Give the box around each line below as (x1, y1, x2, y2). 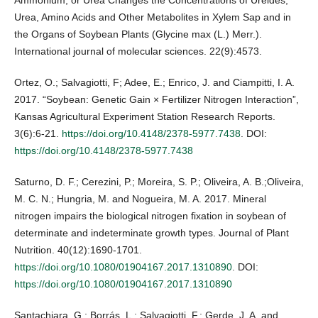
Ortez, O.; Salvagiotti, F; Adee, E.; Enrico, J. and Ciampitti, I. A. (14, 77, 295, 89)
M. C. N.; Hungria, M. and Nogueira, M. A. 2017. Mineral (14, 193, 266, 205)
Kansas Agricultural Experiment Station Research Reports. (14, 111, 275, 123)
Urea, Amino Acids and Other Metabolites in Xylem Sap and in (14, 11, 291, 23)
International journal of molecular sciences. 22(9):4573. (14, 45, 262, 57)
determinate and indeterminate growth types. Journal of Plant (14, 227, 289, 239)
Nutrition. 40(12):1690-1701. (14, 244, 142, 256)
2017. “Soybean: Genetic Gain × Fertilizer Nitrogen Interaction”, (14, 94, 299, 106)
